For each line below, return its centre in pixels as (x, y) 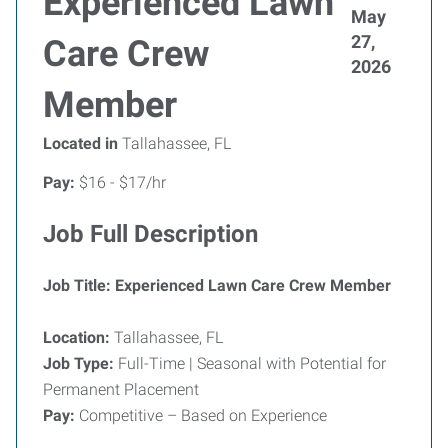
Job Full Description (150, 234)
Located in (80, 143)
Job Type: (78, 363)
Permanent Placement (121, 389)
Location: (76, 337)
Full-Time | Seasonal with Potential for (250, 363)
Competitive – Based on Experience (201, 415)
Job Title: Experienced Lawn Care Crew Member (217, 285)
